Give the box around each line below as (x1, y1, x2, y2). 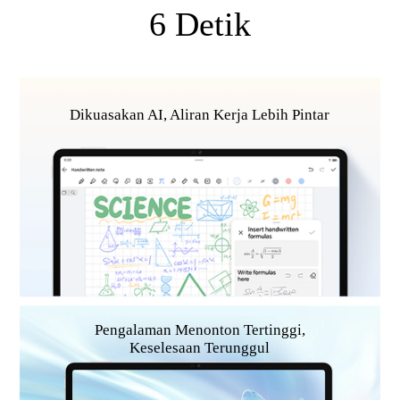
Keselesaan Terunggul (129, 339, 271, 357)
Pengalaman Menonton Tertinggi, (94, 321, 305, 339)
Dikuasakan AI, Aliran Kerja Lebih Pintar (70, 105, 330, 123)
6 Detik (149, 5, 251, 44)
